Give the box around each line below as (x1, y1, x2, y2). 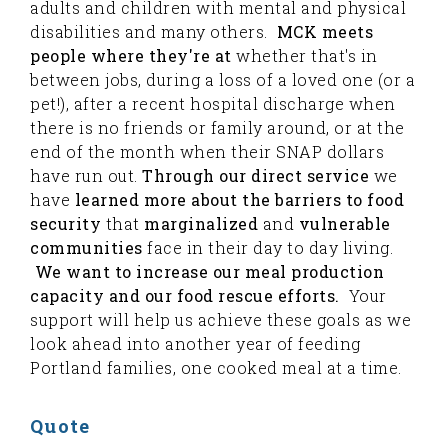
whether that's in (231, 45, 378, 66)
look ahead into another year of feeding (30, 333, 361, 354)
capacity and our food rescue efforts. (30, 285, 340, 306)
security (30, 213, 101, 234)
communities (30, 237, 147, 258)
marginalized (144, 213, 263, 234)
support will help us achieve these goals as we (30, 309, 411, 330)
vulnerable (294, 213, 391, 234)
